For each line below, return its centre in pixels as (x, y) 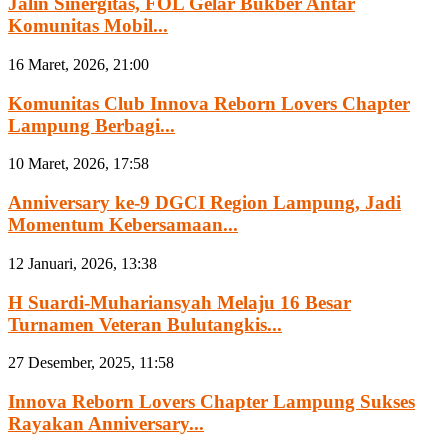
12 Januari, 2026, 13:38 (82, 263)
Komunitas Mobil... (88, 26)
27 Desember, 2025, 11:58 (91, 363)
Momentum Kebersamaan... (123, 225)
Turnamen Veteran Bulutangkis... (145, 324)
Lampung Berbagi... (91, 125)
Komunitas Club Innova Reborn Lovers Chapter (209, 103)
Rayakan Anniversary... (106, 424)
